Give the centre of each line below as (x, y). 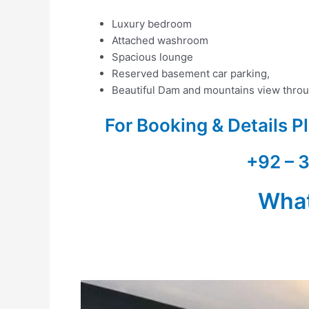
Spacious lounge (152, 57)
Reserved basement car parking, (191, 73)
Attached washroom (160, 40)
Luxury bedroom (152, 23)
